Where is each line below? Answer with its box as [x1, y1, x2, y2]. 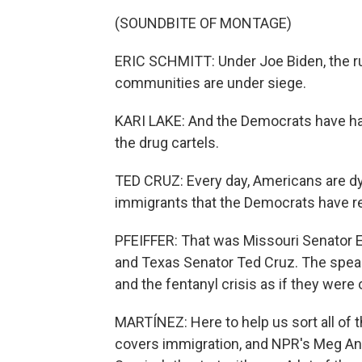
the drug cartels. [115, 134, 219, 151]
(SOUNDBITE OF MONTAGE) [115, 15, 292, 32]
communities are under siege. [115, 74, 306, 91]
